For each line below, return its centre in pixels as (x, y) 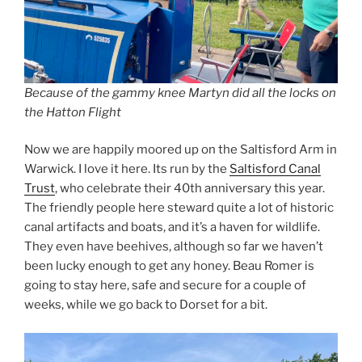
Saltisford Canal (275, 169)
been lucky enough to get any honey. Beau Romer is (169, 266)
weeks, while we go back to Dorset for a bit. (146, 305)
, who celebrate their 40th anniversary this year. (190, 189)
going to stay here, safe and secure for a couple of (165, 286)
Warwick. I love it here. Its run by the (127, 169)
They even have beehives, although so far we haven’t (174, 247)
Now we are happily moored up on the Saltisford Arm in (181, 150)
